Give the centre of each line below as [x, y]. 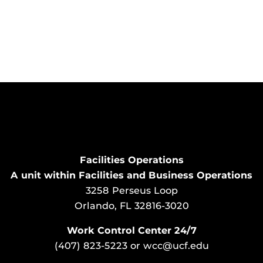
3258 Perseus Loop [131, 190]
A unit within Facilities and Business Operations [131, 175]
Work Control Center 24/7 [131, 230]
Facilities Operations [131, 160]
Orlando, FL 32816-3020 [131, 206]
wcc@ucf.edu [176, 246]
